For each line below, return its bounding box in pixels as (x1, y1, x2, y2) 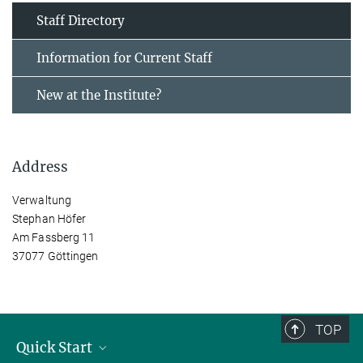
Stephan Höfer (12, 211, 87, 225)
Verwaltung (12, 193, 71, 207)
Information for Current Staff (36, 49, 212, 66)
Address (12, 157, 68, 176)
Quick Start (16, 338, 96, 357)
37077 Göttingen (12, 249, 99, 263)
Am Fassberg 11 (12, 230, 96, 244)
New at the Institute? (36, 87, 161, 103)
